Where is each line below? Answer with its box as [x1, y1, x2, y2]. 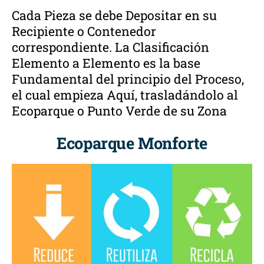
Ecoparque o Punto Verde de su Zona [12, 103, 227, 120]
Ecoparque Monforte [57, 132, 207, 154]
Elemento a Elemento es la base [12, 55, 200, 72]
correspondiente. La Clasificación [12, 39, 209, 56]
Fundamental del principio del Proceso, [12, 71, 244, 88]
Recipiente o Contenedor [12, 23, 156, 40]
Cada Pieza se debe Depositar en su [12, 7, 217, 24]
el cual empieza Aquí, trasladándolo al [12, 87, 238, 104]
